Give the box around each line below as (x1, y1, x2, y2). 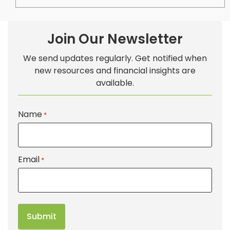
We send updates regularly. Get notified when (23, 52, 207, 65)
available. (96, 77, 134, 89)
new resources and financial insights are (34, 65, 196, 77)
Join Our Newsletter (47, 30, 183, 49)
